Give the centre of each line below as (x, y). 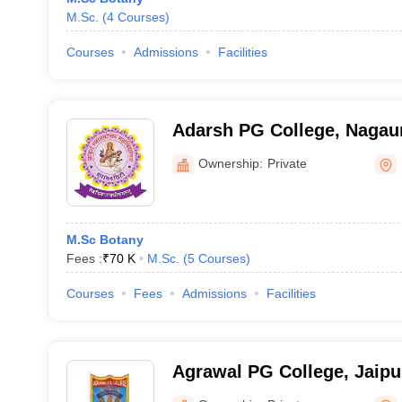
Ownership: (230, 163)
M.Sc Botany (105, 240)
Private (287, 163)
